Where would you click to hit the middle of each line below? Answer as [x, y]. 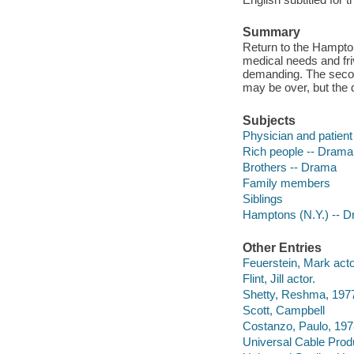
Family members [286, 183]
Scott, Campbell [283, 311]
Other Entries [282, 247]
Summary [271, 32]
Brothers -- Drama [289, 168]
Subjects [269, 120]
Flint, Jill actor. [279, 279]
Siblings [262, 199]
